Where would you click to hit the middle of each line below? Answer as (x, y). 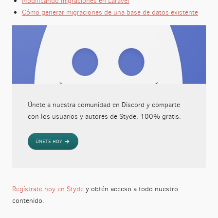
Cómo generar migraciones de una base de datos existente (110, 12)
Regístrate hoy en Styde (48, 189)
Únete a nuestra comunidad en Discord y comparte (104, 105)
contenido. (28, 200)
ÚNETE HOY (49, 141)
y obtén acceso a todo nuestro (131, 189)
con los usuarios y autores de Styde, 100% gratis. (104, 116)
